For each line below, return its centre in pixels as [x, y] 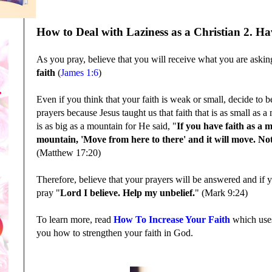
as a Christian [206, 32]
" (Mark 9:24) [223, 192]
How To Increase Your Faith [172, 219]
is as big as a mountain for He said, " [107, 126]
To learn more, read [75, 219]
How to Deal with [81, 32]
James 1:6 [80, 72]
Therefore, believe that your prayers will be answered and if [152, 179]
